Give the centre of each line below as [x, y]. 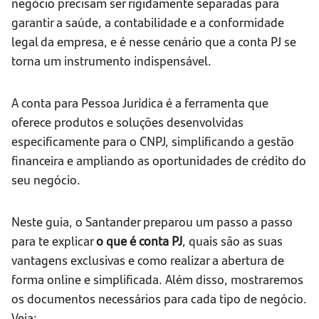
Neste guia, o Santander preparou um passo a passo [152, 221]
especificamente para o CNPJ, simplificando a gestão [153, 141]
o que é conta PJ [139, 241]
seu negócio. [46, 179]
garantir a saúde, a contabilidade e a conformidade [148, 22]
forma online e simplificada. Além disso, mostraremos [157, 279]
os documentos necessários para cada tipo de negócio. [159, 298]
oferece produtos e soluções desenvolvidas [127, 122]
